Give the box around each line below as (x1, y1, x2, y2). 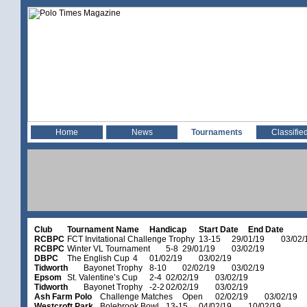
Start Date (199, 225, 238, 234)
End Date (248, 225, 284, 234)
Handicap (149, 225, 186, 234)
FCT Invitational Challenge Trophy (67, 234, 195, 244)
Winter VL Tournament (67, 244, 150, 254)
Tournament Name (67, 225, 139, 234)
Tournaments (191, 127, 243, 137)
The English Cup (67, 254, 132, 263)
